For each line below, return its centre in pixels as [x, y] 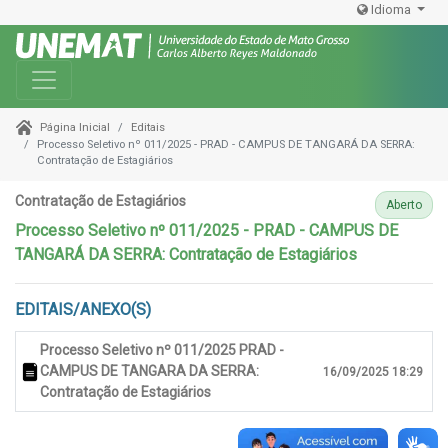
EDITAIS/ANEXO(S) [83, 310]
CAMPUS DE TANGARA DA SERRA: [149, 371]
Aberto [404, 205]
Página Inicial [74, 128]
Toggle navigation [106, 74]
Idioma [391, 9]
